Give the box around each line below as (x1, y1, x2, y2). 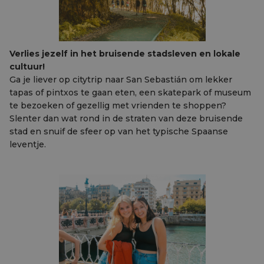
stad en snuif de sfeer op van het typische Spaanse (9, 126, 228, 137)
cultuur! (9, 61, 45, 72)
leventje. (9, 139, 46, 150)
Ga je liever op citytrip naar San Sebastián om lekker (9, 74, 232, 85)
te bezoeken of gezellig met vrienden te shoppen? (9, 100, 226, 111)
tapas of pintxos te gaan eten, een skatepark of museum (9, 87, 251, 98)
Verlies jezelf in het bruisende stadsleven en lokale (9, 48, 240, 59)
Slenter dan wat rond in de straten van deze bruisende (9, 113, 243, 124)
